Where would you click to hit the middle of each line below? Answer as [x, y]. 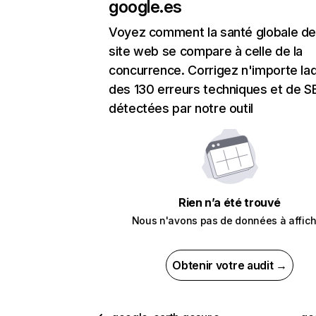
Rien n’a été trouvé [230, 203]
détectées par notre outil [181, 109]
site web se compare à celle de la [206, 51]
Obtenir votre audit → [230, 266]
